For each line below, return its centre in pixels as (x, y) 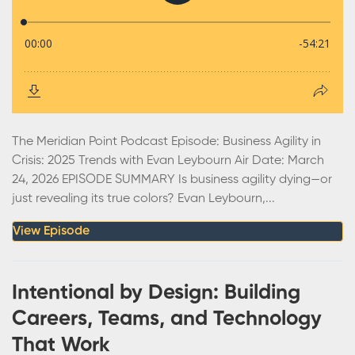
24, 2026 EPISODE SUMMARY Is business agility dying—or (172, 179)
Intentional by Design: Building (156, 293)
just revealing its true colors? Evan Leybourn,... (143, 198)
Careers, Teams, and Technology (167, 319)
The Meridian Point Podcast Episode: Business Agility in (166, 141)
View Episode (51, 231)
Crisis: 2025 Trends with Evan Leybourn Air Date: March (168, 160)
